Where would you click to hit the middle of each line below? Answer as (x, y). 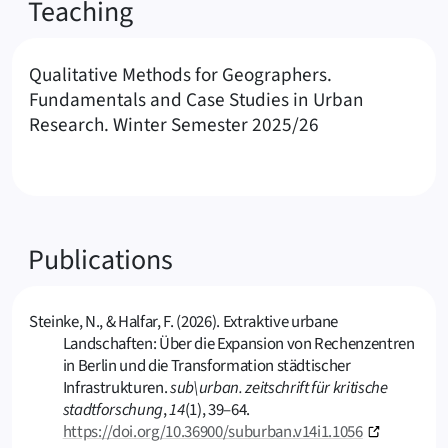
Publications (100, 260)
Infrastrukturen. (116, 388)
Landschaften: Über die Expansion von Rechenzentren (238, 344)
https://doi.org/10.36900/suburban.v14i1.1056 (212, 432)
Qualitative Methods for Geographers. (180, 74)
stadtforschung (112, 410)
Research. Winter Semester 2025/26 (174, 124)
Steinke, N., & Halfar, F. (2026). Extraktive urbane (183, 322)
